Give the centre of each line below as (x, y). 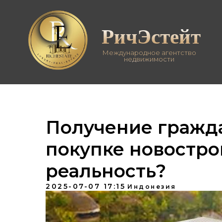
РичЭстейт (151, 36)
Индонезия (152, 187)
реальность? (106, 171)
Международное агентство (149, 53)
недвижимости (149, 59)
